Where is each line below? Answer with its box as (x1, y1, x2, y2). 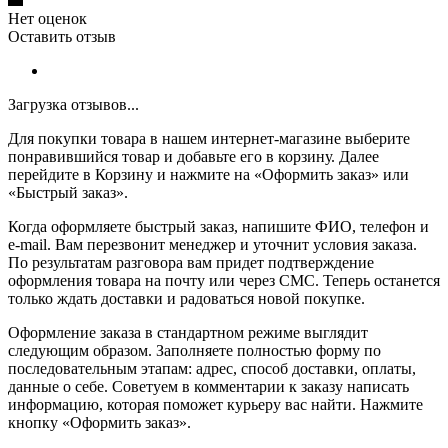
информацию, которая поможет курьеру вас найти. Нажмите (8, 395, 423, 413)
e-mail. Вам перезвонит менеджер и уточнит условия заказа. (8, 235, 417, 253)
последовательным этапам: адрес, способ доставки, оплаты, (8, 359, 416, 377)
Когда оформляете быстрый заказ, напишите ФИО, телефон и (8, 217, 429, 235)
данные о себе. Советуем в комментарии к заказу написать (8, 377, 409, 395)
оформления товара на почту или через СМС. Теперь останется (8, 271, 440, 289)
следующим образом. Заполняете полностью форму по (8, 341, 381, 359)
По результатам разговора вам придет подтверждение (8, 253, 374, 271)
